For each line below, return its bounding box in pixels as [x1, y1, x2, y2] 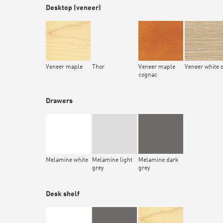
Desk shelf [46, 191, 80, 198]
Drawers [46, 98, 73, 105]
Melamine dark [138, 157, 178, 164]
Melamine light [92, 157, 132, 164]
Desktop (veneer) [46, 4, 101, 12]
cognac [138, 72, 157, 79]
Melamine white [46, 157, 88, 164]
